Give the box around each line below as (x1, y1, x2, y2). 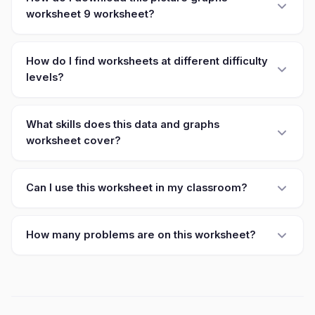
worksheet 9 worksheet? (26, 8, 155, 20)
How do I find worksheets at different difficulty (26, 55, 268, 67)
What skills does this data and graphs (26, 118, 219, 131)
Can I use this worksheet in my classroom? (26, 181, 247, 194)
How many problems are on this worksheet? (26, 229, 256, 241)
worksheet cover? (26, 134, 121, 147)
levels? (26, 71, 64, 84)
